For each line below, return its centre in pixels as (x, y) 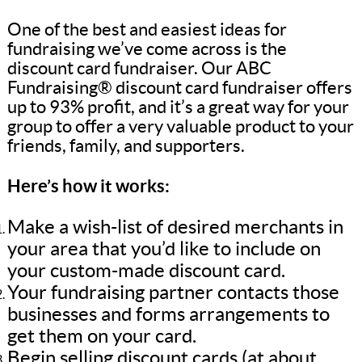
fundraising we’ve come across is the (147, 49)
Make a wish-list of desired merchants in (175, 227)
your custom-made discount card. (146, 271)
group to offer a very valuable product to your (180, 126)
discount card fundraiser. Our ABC (139, 68)
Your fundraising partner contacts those (173, 293)
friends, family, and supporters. (126, 146)
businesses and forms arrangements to (168, 314)
